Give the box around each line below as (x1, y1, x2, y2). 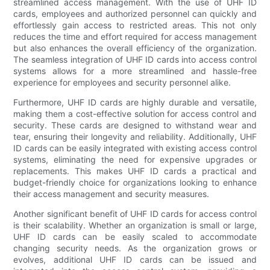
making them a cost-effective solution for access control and (13, 108, 257, 119)
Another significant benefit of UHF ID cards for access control (13, 208, 257, 219)
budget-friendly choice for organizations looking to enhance (13, 177, 257, 187)
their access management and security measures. (13, 188, 210, 199)
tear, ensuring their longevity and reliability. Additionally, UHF (13, 131, 257, 142)
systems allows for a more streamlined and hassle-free (13, 65, 257, 76)
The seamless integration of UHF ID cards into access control (13, 54, 257, 64)
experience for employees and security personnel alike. (13, 77, 231, 87)
